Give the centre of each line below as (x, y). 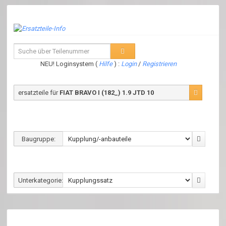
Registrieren (160, 64)
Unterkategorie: (41, 181)
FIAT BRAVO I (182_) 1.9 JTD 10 (107, 93)
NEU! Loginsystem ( (70, 64)
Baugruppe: (38, 139)
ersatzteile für (39, 93)
